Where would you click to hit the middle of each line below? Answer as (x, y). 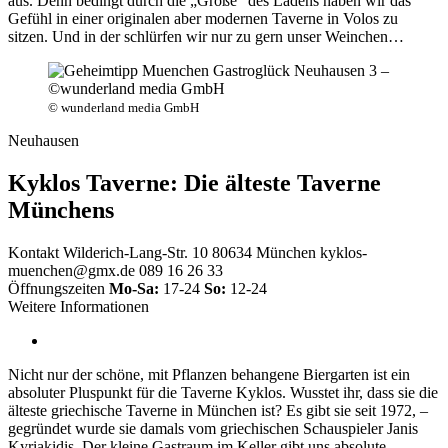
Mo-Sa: (134, 288)
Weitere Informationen (78, 306)
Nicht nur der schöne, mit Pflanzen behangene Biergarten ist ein (209, 374)
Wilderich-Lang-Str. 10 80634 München (189, 252)
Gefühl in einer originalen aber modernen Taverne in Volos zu (203, 19)
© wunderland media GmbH (123, 108)
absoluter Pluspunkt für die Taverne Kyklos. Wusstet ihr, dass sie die (223, 392)
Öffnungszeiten (56, 288)
